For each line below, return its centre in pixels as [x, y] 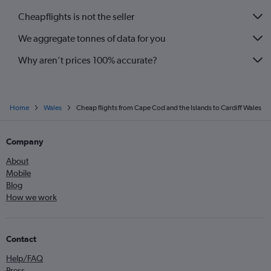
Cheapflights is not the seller [76, 16]
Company [25, 142]
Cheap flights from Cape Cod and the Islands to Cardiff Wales [169, 108]
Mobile [18, 173]
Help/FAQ [24, 258]
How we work [31, 197]
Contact [21, 239]
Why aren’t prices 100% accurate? [88, 60]
